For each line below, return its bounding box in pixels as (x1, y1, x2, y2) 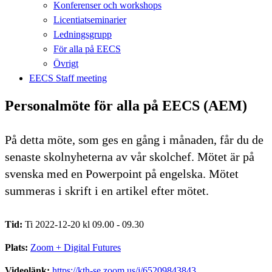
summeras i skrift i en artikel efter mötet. (5, 183, 209, 197)
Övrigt (53, 58, 78, 69)
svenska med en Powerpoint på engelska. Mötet (5, 166, 239, 180)
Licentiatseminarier (53, 14, 126, 25)
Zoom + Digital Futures (30, 242, 121, 253)
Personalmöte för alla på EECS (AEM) (5, 97, 247, 114)
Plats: (5, 242, 30, 253)
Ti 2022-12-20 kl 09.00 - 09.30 (25, 219, 144, 229)
